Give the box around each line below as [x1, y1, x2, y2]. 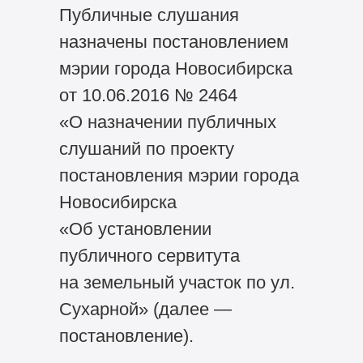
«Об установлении [58, 219, 211, 240]
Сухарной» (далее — [58, 299, 232, 320]
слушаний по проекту [58, 139, 234, 160]
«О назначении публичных [58, 112, 276, 133]
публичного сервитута [58, 246, 240, 267]
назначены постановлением [58, 32, 288, 53]
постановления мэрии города [58, 165, 299, 186]
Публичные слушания [58, 5, 239, 26]
